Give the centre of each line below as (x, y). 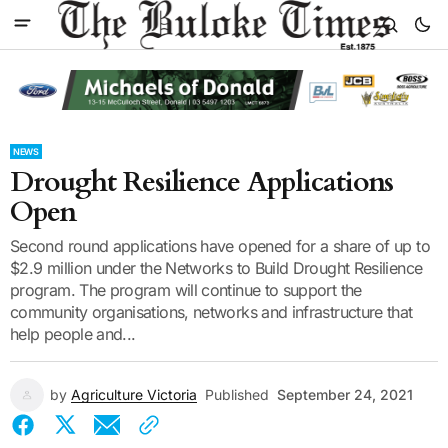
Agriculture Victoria (134, 394)
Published (237, 394)
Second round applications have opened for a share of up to (220, 245)
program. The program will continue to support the (186, 289)
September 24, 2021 (345, 394)
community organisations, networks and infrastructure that (211, 311)
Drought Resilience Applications (202, 181)
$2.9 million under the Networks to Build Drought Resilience (216, 267)
